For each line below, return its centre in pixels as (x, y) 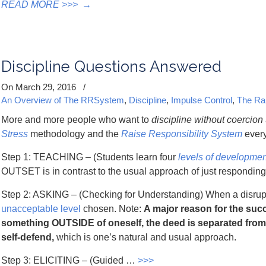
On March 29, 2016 (40, 87)
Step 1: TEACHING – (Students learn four (90, 157)
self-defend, (28, 237)
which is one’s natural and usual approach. (145, 237)
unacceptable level (41, 209)
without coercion (229, 120)
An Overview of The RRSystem (63, 100)
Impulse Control (202, 100)
